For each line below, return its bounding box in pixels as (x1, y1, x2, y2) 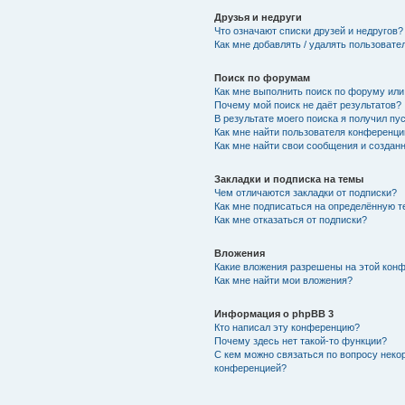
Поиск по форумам (213, 72, 310, 83)
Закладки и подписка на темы (213, 174, 363, 184)
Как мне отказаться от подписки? (213, 214, 367, 225)
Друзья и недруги (213, 12, 302, 23)
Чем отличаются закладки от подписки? (213, 187, 397, 198)
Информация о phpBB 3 (213, 308, 334, 319)
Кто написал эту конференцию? (213, 322, 360, 333)
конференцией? (213, 363, 287, 373)
